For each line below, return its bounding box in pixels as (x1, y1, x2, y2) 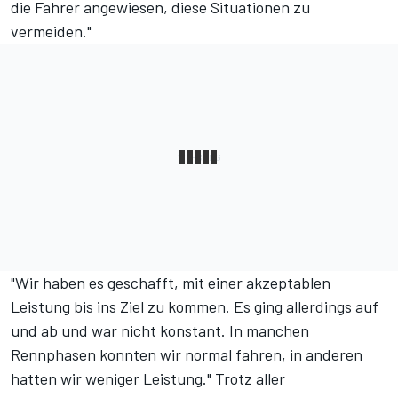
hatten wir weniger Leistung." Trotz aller (11, 369, 285, 389)
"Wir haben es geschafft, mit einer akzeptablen (11, 273, 330, 293)
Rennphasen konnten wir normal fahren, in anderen (11, 345, 362, 365)
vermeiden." (11, 21, 92, 42)
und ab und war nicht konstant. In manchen (11, 321, 309, 341)
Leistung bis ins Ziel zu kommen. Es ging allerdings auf (11, 297, 378, 317)
